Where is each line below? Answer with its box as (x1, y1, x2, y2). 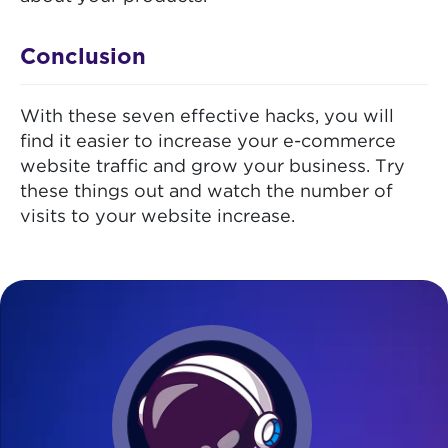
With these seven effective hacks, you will (20, 109, 394, 126)
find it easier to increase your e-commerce (20, 134, 396, 151)
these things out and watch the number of (20, 184, 393, 201)
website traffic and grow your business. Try (20, 159, 405, 176)
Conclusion (20, 46, 146, 69)
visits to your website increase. (20, 209, 295, 226)
